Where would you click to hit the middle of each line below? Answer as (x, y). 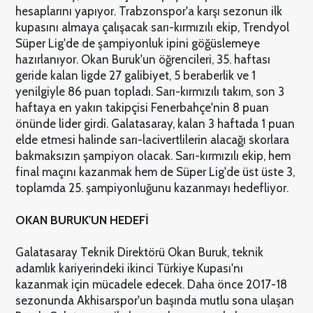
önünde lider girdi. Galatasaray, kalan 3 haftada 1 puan (155, 123)
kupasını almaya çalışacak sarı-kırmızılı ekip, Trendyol (152, 27)
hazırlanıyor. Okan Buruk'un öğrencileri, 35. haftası (143, 59)
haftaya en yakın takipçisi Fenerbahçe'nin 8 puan (142, 107)
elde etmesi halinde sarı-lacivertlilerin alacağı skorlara (152, 139)
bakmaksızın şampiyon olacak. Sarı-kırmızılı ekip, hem (153, 155)
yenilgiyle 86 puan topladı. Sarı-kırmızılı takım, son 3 (150, 91)
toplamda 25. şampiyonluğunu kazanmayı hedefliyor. (152, 188)
